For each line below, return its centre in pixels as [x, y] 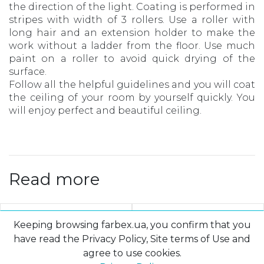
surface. [28, 71]
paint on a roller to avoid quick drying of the [132, 58]
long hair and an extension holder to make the [132, 32]
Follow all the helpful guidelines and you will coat [132, 84]
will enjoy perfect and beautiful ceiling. [105, 110]
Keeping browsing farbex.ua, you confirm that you [132, 225]
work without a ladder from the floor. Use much [132, 45]
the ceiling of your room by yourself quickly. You [132, 97]
